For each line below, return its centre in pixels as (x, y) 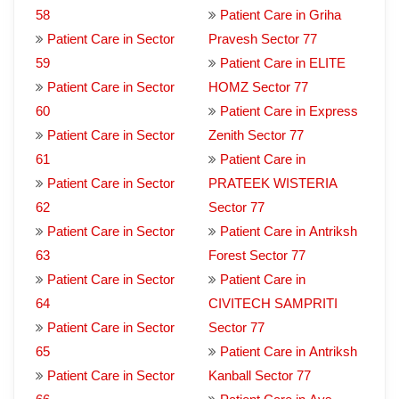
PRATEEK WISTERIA (273, 183)
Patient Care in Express (289, 111)
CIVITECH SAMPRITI (273, 303)
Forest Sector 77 (257, 255)
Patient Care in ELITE (283, 63)
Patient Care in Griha (281, 15)
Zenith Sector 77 (256, 135)
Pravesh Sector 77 (263, 39)
